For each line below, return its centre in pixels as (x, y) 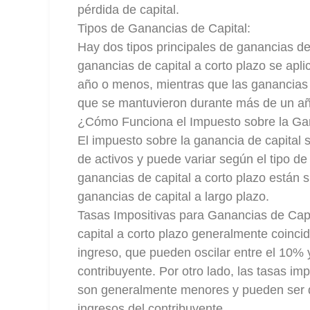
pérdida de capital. (128, 10)
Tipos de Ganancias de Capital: (164, 28)
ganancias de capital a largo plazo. (173, 197)
